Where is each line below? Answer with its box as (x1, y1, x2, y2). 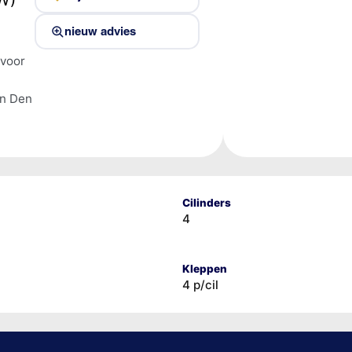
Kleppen (181, 262, 227, 275)
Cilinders (181, 196, 231, 209)
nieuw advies (64, 24, 136, 39)
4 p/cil (181, 277, 218, 292)
